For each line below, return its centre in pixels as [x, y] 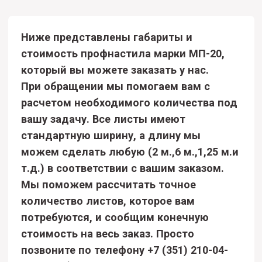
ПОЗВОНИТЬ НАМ [94, 75]
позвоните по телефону [60, 29]
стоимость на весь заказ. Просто [77, 17]
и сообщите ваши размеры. [76, 40]
